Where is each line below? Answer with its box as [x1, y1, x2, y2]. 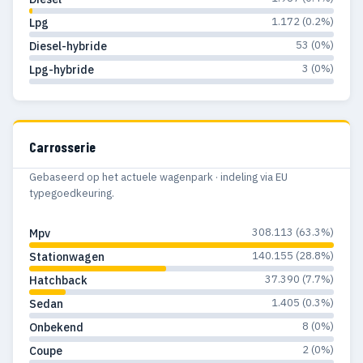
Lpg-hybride [29, 62, 94, 77]
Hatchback [29, 273, 88, 288]
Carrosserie [29, 137, 96, 156]
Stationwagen [29, 250, 105, 265]
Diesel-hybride [29, 38, 107, 53]
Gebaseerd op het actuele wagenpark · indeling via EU [29, 170, 288, 185]
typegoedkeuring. [29, 186, 114, 201]
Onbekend [29, 320, 83, 335]
